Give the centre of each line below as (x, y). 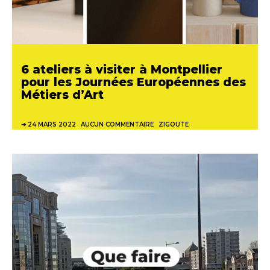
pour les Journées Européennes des (133, 82)
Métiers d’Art (62, 94)
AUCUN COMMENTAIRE (117, 124)
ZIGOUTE (174, 124)
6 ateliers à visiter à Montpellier (122, 69)
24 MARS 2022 (52, 124)
